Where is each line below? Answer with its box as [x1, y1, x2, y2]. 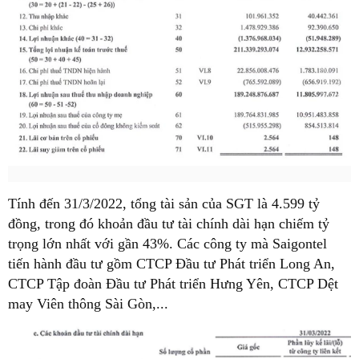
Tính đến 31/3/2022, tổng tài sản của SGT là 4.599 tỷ [8, 195, 320, 212]
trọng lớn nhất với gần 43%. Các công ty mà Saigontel [8, 235, 327, 252]
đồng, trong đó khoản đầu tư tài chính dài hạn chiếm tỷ [8, 215, 329, 232]
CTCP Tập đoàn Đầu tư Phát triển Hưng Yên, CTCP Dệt [8, 275, 338, 292]
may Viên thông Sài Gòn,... [8, 295, 168, 312]
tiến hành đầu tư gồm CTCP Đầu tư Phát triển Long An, [8, 255, 335, 272]
